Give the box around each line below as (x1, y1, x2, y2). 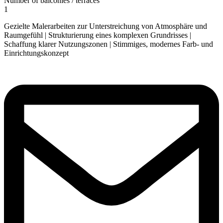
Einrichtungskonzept (4, 48, 69, 57)
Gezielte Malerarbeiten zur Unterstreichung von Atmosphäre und (4, 21, 207, 30)
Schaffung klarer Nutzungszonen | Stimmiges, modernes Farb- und (4, 39, 213, 48)
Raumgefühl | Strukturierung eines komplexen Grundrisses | (4, 30, 191, 39)
